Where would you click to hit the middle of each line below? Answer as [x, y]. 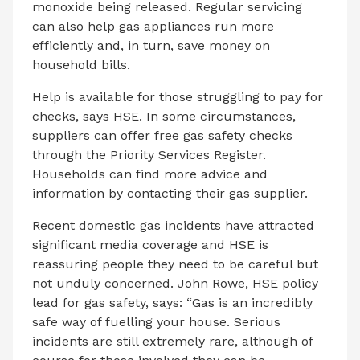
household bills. [81, 64]
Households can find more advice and [150, 174]
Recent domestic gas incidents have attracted [173, 225]
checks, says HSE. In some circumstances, [164, 116]
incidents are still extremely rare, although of [172, 341]
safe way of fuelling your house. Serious [156, 321]
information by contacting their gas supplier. [170, 193]
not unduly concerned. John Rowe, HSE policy [175, 283]
